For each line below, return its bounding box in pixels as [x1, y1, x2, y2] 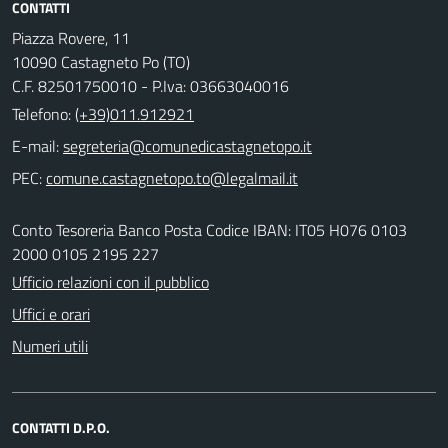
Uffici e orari [12, 302, 90, 326]
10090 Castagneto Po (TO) [12, 50, 190, 74]
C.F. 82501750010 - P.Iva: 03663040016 [12, 74, 289, 98]
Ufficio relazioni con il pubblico [12, 270, 209, 294]
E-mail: [12, 134, 59, 158]
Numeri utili [12, 334, 88, 358]
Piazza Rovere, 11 [12, 26, 130, 50]
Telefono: [12, 102, 75, 126]
